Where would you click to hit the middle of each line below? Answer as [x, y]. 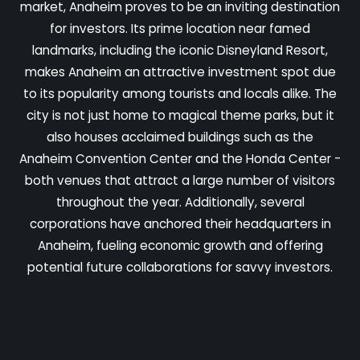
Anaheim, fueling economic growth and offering [180, 245]
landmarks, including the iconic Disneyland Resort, [180, 50]
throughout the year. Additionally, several [180, 202]
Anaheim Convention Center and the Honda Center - [180, 158]
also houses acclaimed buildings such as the [180, 137]
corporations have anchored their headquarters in [180, 223]
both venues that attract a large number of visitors [180, 180]
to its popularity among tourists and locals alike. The [180, 93]
